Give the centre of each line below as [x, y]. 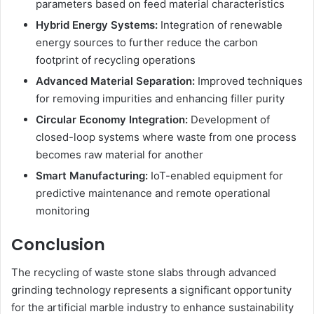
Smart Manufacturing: [92, 175]
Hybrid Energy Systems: [97, 25]
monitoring [63, 210]
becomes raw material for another [120, 154]
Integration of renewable [220, 25]
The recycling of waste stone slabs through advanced [144, 273]
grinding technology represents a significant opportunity [151, 290]
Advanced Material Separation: [115, 81]
